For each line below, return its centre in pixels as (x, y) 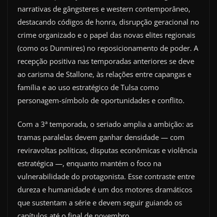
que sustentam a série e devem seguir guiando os (100, 202)
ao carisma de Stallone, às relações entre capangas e (104, 74)
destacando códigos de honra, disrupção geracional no (108, 22)
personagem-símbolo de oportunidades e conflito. (101, 100)
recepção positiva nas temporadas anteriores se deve (106, 61)
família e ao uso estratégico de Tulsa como (88, 87)
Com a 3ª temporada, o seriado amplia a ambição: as (105, 124)
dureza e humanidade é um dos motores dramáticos (105, 189)
